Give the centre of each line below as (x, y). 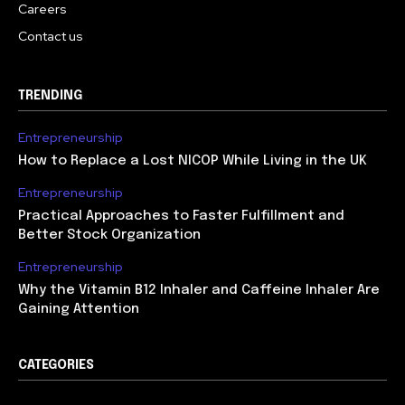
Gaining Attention (79, 309)
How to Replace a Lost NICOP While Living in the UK (193, 160)
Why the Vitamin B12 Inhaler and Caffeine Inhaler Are (199, 290)
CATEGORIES (56, 365)
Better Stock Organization (109, 235)
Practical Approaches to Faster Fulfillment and (181, 216)
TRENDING (50, 95)
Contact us (51, 36)
